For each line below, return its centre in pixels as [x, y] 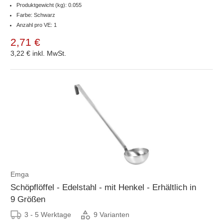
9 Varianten [111, 215]
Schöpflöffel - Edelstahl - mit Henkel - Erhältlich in [103, 187]
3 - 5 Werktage [48, 214]
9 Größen [28, 199]
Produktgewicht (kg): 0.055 [49, 5]
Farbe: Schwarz [36, 15]
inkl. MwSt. [49, 53]
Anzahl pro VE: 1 [37, 25]
